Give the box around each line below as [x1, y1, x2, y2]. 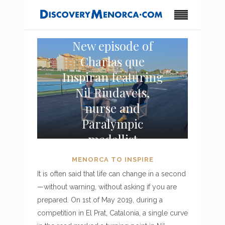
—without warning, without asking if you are [37, 183, 177, 191]
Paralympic [82, 116, 143, 132]
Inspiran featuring [62, 69, 163, 85]
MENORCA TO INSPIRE [71, 156, 154, 163]
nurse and [85, 100, 140, 116]
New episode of [72, 38, 153, 54]
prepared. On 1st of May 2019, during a [37, 196, 163, 204]
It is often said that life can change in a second [37, 170, 186, 178]
